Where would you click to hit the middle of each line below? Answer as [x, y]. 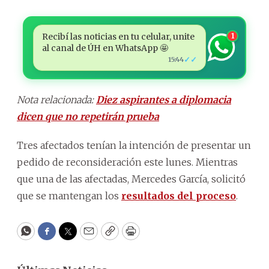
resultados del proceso [179, 195]
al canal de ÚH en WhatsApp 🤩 [105, 48]
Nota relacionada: [56, 99]
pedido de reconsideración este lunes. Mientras [127, 162]
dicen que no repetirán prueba [88, 116]
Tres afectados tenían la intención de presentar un [134, 145]
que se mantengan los [69, 195]
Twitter [87, 237]
